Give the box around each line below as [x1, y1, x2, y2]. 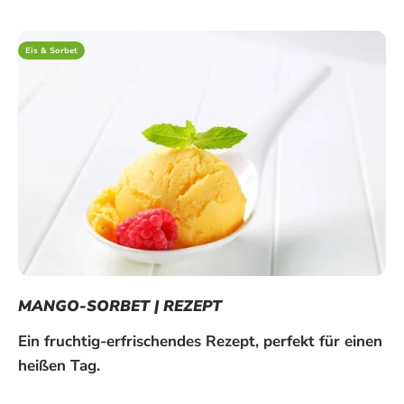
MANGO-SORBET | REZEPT [18, 295, 222, 317]
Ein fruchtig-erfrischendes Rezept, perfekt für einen [18, 330, 382, 352]
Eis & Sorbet [25, 45, 78, 56]
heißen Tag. [18, 354, 118, 376]
